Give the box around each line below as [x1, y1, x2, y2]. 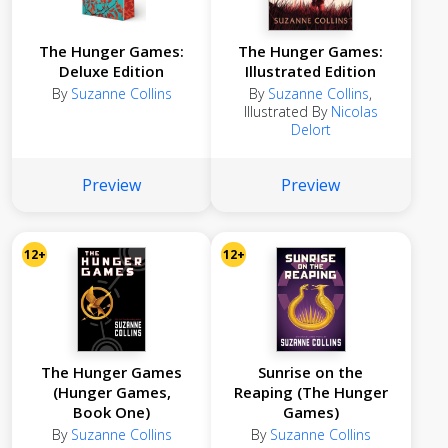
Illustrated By [243, 102, 331, 121]
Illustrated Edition [245, 61, 377, 81]
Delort [290, 120, 331, 139]
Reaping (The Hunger [233, 382, 388, 402]
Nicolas [330, 102, 378, 121]
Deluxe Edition [59, 61, 165, 81]
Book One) [73, 402, 151, 422]
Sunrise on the [258, 362, 364, 382]
